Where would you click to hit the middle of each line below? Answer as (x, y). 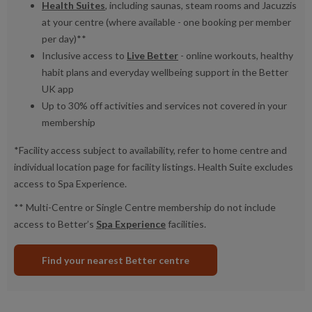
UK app (58, 88)
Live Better (153, 55)
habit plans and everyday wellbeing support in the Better (165, 72)
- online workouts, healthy (236, 55)
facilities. (186, 224)
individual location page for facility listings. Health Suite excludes (154, 166)
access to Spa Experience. (70, 183)
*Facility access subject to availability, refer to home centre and (150, 150)
